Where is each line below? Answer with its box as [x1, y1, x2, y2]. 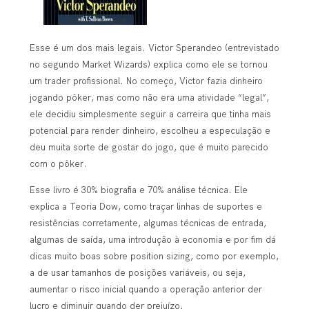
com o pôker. [29, 158, 87, 170]
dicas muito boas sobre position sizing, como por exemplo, [29, 250, 279, 262]
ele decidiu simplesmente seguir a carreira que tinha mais [29, 108, 271, 120]
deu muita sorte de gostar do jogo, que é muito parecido [29, 141, 268, 153]
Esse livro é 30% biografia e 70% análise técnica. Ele [29, 184, 248, 196]
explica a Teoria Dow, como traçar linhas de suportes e [29, 201, 262, 212]
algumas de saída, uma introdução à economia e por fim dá [29, 234, 276, 246]
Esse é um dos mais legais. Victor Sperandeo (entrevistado [29, 42, 279, 54]
